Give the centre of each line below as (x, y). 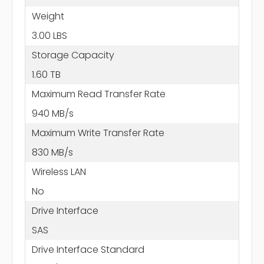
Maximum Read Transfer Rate (98, 94)
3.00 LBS (49, 35)
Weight (48, 16)
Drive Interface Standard (88, 249)
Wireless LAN (59, 171)
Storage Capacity (73, 55)
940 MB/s (52, 113)
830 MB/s (52, 152)
